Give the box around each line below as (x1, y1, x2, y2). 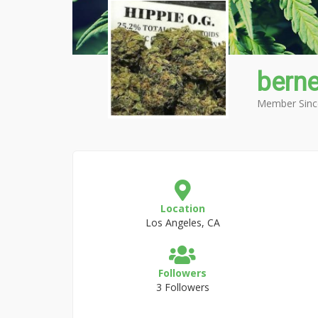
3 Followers (155, 280, 209, 294)
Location (160, 202, 205, 215)
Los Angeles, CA (145, 216, 220, 229)
